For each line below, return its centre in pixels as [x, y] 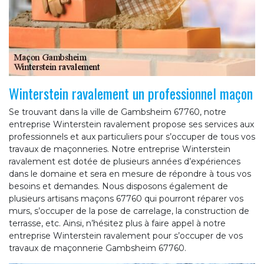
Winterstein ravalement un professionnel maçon [131, 93]
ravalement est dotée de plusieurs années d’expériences [125, 162]
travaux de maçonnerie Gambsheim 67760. [98, 248]
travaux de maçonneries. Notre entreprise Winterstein [120, 149]
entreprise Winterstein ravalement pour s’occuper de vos [126, 236]
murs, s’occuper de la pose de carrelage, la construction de [129, 211]
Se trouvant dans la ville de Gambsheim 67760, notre [118, 112]
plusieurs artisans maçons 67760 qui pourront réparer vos [126, 199]
